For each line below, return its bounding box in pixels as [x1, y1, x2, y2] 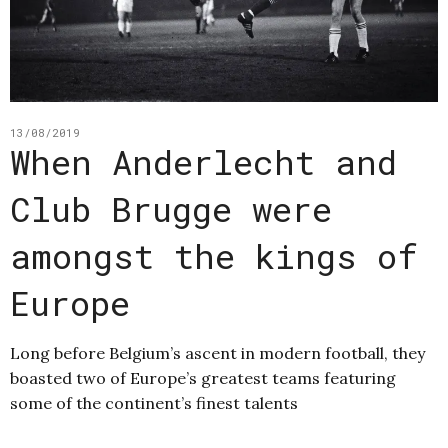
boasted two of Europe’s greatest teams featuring [10, 367, 396, 388]
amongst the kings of [10, 232, 418, 278]
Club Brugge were [10, 185, 332, 231]
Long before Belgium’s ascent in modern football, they [10, 342, 425, 363]
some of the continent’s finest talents [10, 392, 298, 413]
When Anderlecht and [10, 138, 397, 184]
